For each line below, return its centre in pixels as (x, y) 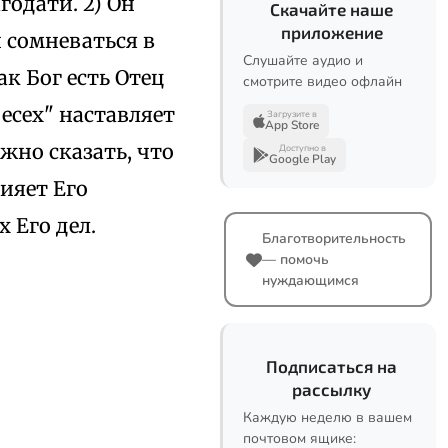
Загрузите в (292, 114)
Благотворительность (334, 238)
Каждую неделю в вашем (327, 417)
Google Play (302, 159)
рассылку (331, 389)
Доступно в (302, 148)
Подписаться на (331, 366)
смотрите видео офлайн (322, 81)
